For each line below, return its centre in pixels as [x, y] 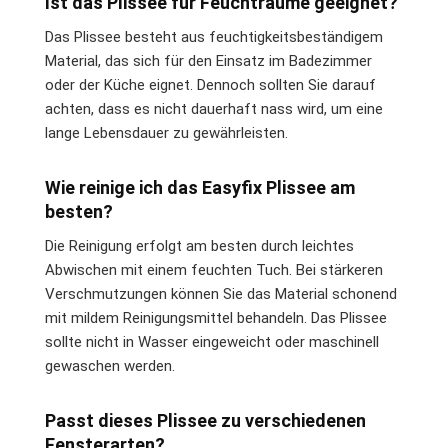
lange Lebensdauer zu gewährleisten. [166, 133]
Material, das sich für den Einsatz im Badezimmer [208, 61]
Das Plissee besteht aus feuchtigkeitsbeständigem [214, 37]
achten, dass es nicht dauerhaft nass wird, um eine [214, 109]
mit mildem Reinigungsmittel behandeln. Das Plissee [216, 318]
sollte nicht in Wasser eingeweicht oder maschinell [212, 342]
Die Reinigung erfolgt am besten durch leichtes [199, 246]
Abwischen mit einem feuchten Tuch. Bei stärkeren [214, 270]
